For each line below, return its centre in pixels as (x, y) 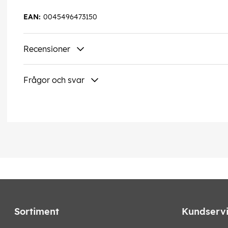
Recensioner (47, 49)
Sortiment (37, 212)
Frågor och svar (54, 80)
